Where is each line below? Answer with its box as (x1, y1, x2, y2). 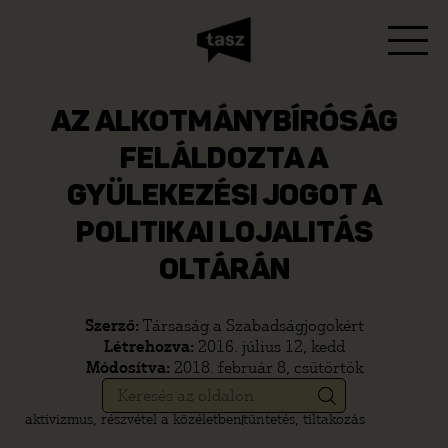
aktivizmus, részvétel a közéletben (25, 411, 242, 428)
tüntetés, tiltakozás (243, 411, 365, 428)
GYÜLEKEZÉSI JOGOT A (66, 182, 382, 212)
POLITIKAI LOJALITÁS (75, 219, 373, 249)
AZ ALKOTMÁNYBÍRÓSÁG (50, 108, 398, 138)
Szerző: (84, 316, 143, 335)
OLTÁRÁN (158, 256, 290, 286)
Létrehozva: (103, 337, 198, 356)
